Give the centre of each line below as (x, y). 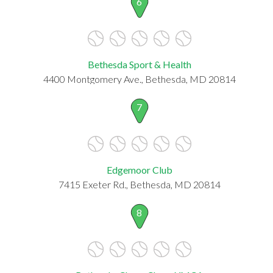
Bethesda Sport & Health (139, 64)
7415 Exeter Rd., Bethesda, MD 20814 (139, 184)
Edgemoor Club (139, 169)
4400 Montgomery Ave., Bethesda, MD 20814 (139, 79)
